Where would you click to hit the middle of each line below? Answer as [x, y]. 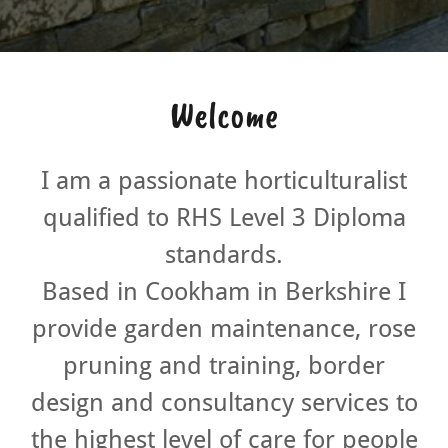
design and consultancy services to [224, 402]
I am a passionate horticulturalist [224, 180]
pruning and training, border [224, 365]
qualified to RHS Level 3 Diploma [224, 217]
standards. [224, 254]
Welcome [224, 114]
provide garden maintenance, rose [224, 328]
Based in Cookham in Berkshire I [224, 291]
